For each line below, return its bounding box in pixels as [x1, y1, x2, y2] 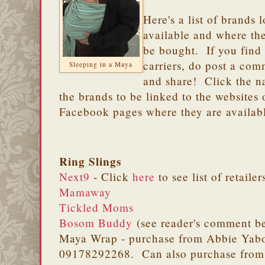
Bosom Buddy [59, 215, 132, 231]
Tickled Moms [59, 200, 134, 215]
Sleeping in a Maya [69, 60, 133, 69]
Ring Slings [59, 153, 121, 170]
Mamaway [59, 185, 111, 200]
